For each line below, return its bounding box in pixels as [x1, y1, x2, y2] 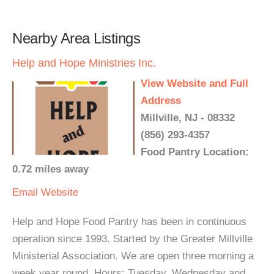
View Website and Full [141, 78, 248, 89]
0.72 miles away [12, 163, 89, 175]
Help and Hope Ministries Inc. [12, 57, 156, 69]
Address [141, 95, 181, 106]
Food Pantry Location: [141, 146, 249, 158]
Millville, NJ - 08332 [141, 112, 235, 124]
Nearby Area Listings [12, 30, 140, 46]
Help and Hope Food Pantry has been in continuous [12, 216, 246, 228]
